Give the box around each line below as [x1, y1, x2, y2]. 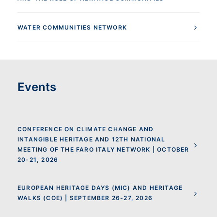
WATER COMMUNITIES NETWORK [17, 24, 127, 31]
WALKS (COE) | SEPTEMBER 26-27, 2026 [17, 194, 153, 201]
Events [17, 80, 56, 94]
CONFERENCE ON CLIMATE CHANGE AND [17, 125, 154, 133]
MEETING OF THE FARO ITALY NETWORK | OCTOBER [17, 146, 189, 153]
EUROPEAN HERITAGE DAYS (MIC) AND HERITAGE [17, 184, 183, 191]
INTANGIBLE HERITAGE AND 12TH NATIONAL [17, 136, 166, 143]
